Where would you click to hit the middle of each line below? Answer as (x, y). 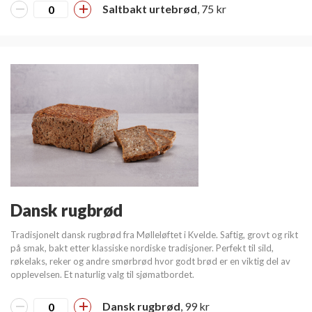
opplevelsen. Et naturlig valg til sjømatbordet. (102, 275)
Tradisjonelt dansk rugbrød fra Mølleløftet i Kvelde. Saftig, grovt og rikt (154, 235)
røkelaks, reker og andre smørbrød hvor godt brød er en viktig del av (150, 262)
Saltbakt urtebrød (150, 8)
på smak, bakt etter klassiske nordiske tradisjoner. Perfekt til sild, (142, 248)
